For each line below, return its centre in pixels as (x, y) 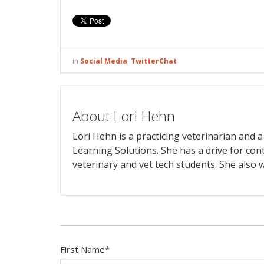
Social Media (104, 61)
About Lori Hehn (124, 115)
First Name (82, 249)
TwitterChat (154, 61)
